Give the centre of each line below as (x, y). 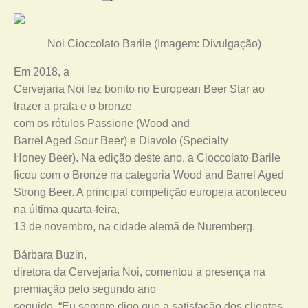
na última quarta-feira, (67, 209)
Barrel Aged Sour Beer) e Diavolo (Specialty (121, 141)
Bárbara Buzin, (50, 255)
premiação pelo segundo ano (85, 289)
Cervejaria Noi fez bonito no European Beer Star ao (139, 89)
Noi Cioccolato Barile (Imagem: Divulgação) (154, 44)
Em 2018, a (42, 72)
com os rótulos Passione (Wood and (102, 123)
